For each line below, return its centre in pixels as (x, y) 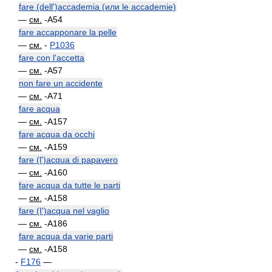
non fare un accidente (61, 83)
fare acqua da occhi (57, 134)
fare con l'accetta (52, 58)
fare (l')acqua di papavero (68, 160)
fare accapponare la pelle (68, 32)
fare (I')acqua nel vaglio (64, 211)
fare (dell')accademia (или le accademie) (97, 7)
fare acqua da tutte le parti (70, 185)
